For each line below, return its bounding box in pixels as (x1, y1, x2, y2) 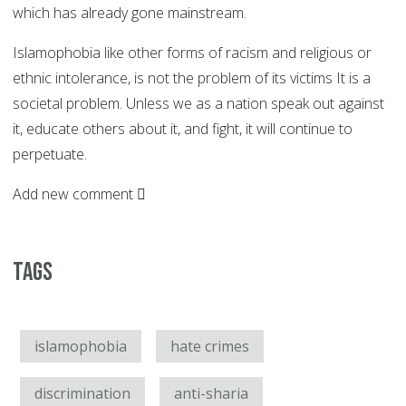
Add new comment (13, 184, 133, 205)
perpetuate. (13, 144, 87, 165)
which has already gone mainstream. (13, 3, 246, 24)
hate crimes (170, 336, 249, 357)
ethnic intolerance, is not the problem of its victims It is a (13, 68, 371, 89)
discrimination (34, 383, 130, 404)
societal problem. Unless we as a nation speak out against (13, 93, 384, 114)
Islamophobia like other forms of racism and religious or (13, 43, 372, 63)
